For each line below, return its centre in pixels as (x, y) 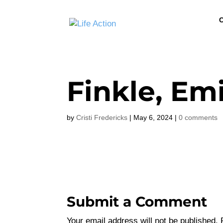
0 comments (198, 117)
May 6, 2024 (153, 117)
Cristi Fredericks (102, 117)
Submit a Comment (137, 202)
